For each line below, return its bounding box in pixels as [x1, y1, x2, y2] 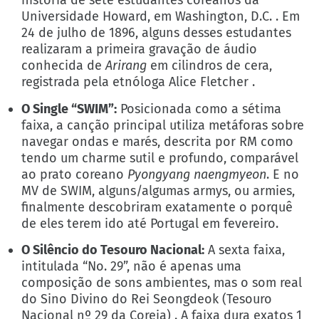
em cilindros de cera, [147, 58, 273, 74]
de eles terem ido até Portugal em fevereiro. [21, 215, 279, 231]
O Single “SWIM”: [21, 100, 117, 117]
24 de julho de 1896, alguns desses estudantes [21, 25, 292, 41]
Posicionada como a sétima [117, 100, 282, 117]
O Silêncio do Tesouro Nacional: [21, 241, 205, 258]
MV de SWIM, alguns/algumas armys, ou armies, [21, 182, 296, 199]
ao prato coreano [21, 166, 128, 182]
